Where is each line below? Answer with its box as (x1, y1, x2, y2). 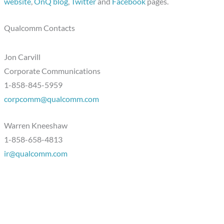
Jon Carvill (4, 52, 41, 62)
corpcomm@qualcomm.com (4, 94, 99, 104)
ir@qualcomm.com (4, 149, 68, 158)
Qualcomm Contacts (4, 23, 75, 33)
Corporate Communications (4, 66, 101, 76)
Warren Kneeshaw (4, 121, 68, 130)
